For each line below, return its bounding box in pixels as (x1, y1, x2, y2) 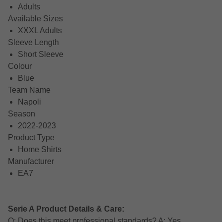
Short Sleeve (18, 50, 63, 59)
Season (8, 110, 35, 118)
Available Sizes (8, 14, 63, 23)
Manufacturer (8, 157, 54, 166)
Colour (8, 62, 32, 71)
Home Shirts (18, 145, 61, 154)
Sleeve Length (8, 38, 59, 47)
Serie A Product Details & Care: (8, 205, 124, 214)
